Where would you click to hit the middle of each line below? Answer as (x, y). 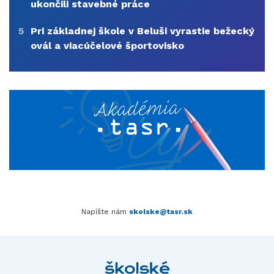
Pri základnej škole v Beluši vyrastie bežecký (143, 31)
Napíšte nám (105, 211)
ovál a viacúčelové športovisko (107, 45)
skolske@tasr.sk (161, 211)
